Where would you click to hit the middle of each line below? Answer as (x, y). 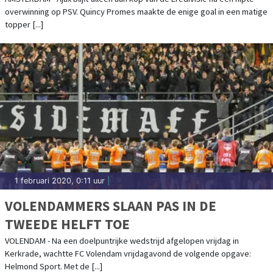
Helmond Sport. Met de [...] (54, 266)
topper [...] (24, 24)
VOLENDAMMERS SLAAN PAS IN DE (111, 205)
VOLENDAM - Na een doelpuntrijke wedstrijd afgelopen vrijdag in (122, 240)
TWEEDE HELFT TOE (67, 224)
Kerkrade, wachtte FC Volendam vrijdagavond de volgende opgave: (128, 253)
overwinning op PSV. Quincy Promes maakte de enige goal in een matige (136, 11)
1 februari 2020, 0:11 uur (60, 180)
